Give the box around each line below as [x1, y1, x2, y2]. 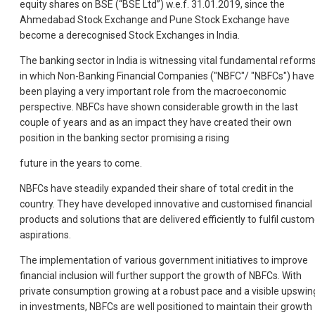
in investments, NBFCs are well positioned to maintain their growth [20, 301, 312, 313]
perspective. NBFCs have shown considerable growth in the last [20, 101, 298, 113]
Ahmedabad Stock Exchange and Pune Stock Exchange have [20, 14, 290, 26]
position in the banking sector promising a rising [20, 132, 229, 144]
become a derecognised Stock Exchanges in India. [20, 30, 240, 41]
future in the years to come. [20, 157, 142, 169]
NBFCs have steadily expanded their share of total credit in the [20, 183, 294, 195]
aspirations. [20, 229, 71, 241]
